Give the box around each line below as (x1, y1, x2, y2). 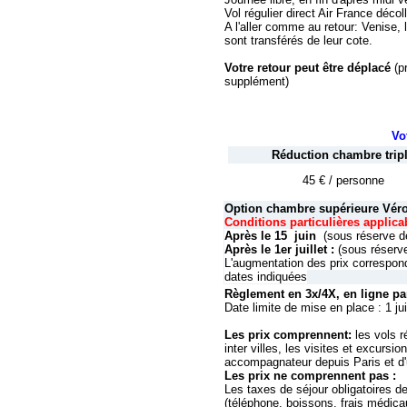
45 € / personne (302, 174, 384, 187)
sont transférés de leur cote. (224, 34, 372, 47)
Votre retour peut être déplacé (224, 61, 394, 74)
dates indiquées (224, 270, 307, 283)
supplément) (224, 74, 289, 88)
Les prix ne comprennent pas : (224, 369, 396, 382)
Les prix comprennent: (224, 328, 355, 342)
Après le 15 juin (224, 229, 323, 243)
